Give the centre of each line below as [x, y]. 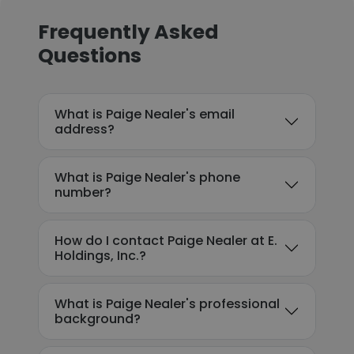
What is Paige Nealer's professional [167, 304]
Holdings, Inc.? [100, 256]
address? [85, 129]
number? [83, 192]
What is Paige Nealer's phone [147, 177]
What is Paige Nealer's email [145, 114]
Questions [90, 56]
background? [98, 319]
